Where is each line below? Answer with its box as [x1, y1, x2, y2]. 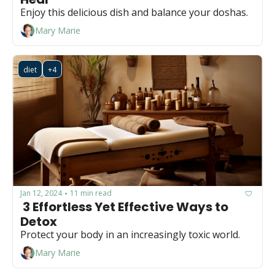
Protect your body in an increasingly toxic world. [20, 227, 240, 241]
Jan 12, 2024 [20, 188, 62, 199]
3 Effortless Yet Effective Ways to [20, 198, 228, 215]
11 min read [70, 188, 112, 199]
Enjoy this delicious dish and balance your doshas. [20, 5, 248, 19]
